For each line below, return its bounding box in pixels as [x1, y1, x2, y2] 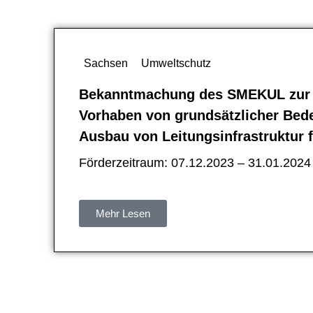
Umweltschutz [141, 57, 212, 69]
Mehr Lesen [96, 207, 151, 219]
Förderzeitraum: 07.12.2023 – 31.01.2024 [79, 155, 312, 170]
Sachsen [84, 57, 129, 69]
